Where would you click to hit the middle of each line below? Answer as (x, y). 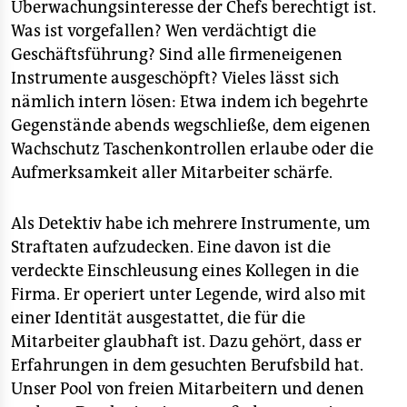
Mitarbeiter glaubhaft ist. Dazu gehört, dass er (186, 342)
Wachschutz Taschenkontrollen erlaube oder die (192, 149)
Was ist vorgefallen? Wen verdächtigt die (164, 31)
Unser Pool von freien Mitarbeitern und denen (188, 389)
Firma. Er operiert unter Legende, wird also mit (189, 294)
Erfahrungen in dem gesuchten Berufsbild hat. (187, 365)
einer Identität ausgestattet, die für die (158, 318)
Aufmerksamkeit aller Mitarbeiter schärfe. (172, 173)
